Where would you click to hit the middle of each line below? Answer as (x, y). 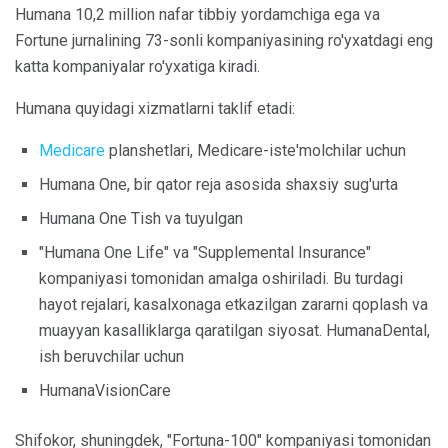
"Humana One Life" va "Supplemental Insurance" (205, 253)
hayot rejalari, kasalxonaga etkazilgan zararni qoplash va (233, 305)
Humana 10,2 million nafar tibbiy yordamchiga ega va (197, 15)
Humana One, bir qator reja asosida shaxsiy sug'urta (218, 185)
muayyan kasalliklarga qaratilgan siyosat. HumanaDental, (234, 331)
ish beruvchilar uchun (111, 357)
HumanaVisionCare (105, 391)
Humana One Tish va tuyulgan (141, 219)
